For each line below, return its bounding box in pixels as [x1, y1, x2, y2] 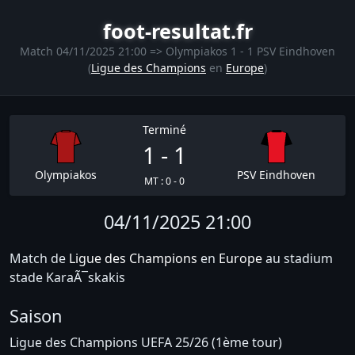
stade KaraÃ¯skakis [10, 269, 125, 286]
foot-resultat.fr [102, 17, 253, 44]
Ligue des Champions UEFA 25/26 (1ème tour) [10, 334, 282, 351]
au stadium [262, 250, 333, 267]
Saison [10, 304, 62, 327]
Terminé [143, 122, 186, 137]
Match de [10, 250, 69, 267]
